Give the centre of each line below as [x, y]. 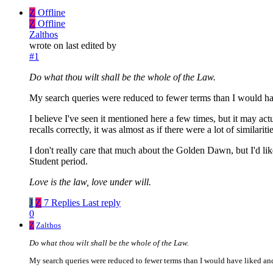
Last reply [101, 202]
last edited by [91, 45]
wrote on [48, 45]
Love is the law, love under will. [90, 182]
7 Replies [62, 202]
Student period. [58, 161]
